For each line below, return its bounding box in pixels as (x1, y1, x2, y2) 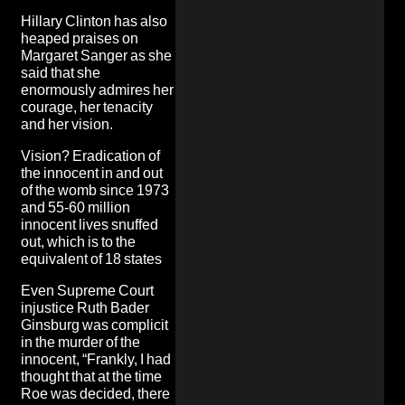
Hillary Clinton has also (21, 12, 167, 30)
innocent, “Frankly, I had (21, 350, 171, 368)
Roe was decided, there (21, 384, 170, 402)
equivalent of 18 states (21, 250, 162, 268)
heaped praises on (21, 29, 138, 47)
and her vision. (21, 115, 113, 133)
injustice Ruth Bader (21, 298, 149, 316)
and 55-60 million (21, 198, 130, 216)
